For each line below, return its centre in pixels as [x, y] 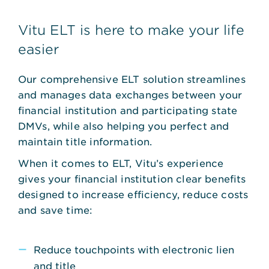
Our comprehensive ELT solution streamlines [132, 79]
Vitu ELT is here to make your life [131, 30]
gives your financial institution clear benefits [132, 178]
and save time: [56, 210]
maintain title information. [85, 141]
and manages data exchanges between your [130, 94]
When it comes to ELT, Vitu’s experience [121, 163]
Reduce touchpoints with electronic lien [134, 249]
